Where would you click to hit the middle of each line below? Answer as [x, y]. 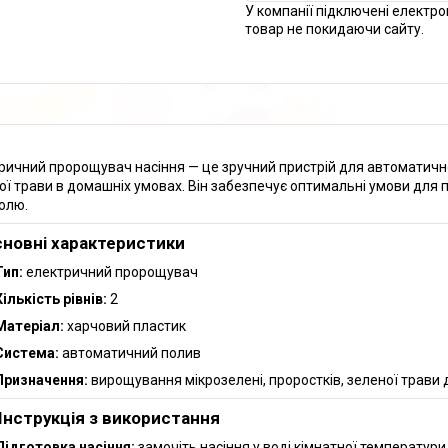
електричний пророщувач [110, 271]
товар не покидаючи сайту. [334, 28]
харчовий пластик [125, 325]
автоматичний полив [130, 352]
